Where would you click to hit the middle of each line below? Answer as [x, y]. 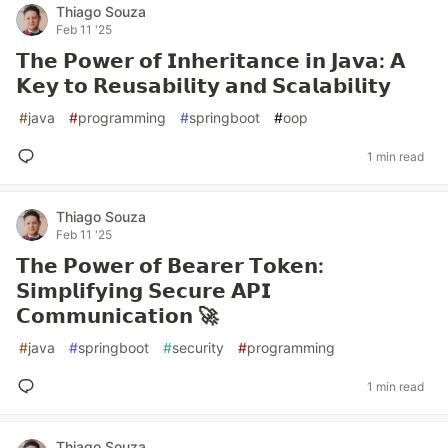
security [198, 347]
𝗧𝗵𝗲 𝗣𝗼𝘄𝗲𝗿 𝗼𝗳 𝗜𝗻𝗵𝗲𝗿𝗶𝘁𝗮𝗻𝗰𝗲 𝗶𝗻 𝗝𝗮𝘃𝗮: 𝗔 [210, 61]
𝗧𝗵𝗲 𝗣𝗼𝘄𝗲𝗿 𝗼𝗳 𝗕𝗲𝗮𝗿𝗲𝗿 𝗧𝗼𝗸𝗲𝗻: [170, 266]
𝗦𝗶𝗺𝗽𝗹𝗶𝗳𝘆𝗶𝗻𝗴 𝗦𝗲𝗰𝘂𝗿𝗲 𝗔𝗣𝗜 [143, 291]
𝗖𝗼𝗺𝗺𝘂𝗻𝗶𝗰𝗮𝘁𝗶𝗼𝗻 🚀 [117, 316]
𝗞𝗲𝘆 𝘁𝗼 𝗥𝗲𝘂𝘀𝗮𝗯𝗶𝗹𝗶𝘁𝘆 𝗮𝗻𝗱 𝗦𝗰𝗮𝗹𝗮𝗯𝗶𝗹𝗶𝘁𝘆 [203, 86]
